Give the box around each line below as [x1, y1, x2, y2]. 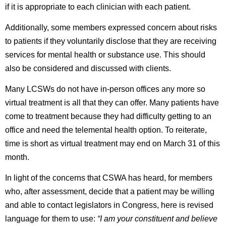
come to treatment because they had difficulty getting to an [5, 112, 211, 121]
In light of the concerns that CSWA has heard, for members [5, 174, 212, 183]
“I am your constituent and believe [97, 214, 217, 223]
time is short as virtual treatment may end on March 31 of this [5, 139, 220, 148]
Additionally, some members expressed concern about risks [5, 23, 217, 32]
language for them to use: [5, 214, 97, 223]
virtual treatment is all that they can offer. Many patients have [5, 98, 219, 107]
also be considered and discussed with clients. [5, 64, 171, 73]
